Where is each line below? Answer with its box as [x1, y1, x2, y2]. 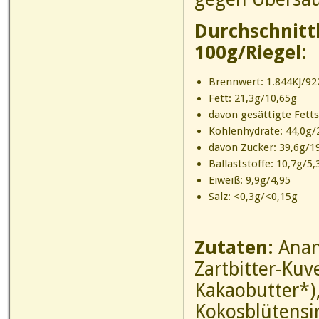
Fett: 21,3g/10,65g [208, 92, 297, 105]
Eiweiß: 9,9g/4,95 [208, 174, 291, 187]
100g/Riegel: [194, 41, 307, 63]
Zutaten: [194, 236, 273, 258]
